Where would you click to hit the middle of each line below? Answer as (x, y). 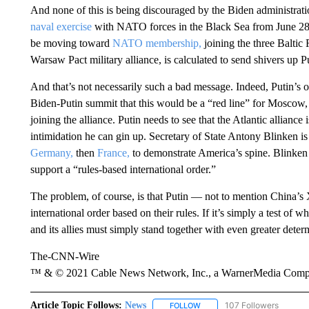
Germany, (51, 153)
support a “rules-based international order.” (123, 169)
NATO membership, (157, 43)
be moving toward (71, 43)
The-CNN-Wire (64, 256)
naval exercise (61, 27)
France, (113, 153)
